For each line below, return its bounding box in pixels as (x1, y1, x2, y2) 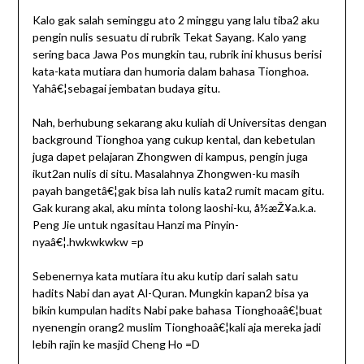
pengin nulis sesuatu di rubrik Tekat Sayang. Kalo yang (32, 30, 306, 45)
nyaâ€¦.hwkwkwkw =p (32, 235, 144, 249)
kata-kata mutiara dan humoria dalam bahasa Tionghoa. (32, 64, 309, 79)
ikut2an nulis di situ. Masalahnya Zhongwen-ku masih (32, 167, 300, 181)
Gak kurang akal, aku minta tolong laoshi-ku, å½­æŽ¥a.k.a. (32, 201, 316, 215)
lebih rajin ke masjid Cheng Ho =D (32, 337, 200, 352)
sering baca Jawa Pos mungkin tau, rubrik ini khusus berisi (32, 47, 322, 62)
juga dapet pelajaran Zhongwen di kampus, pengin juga (32, 149, 308, 164)
